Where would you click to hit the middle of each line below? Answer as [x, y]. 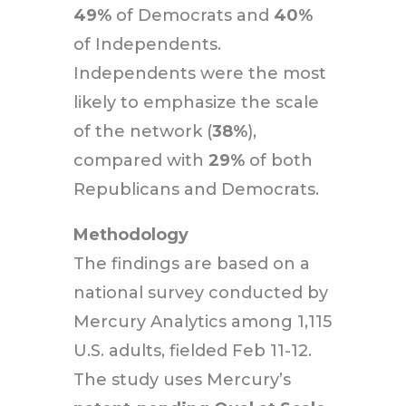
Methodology [130, 234]
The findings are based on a [191, 263]
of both [278, 160]
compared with [140, 160]
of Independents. [147, 44]
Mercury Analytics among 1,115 [202, 321]
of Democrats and [192, 15]
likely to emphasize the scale [196, 102]
